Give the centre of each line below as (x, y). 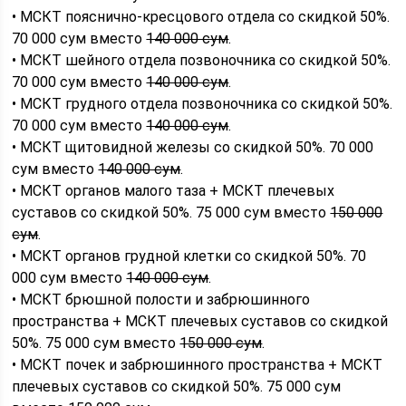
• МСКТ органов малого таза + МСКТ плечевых (174, 190)
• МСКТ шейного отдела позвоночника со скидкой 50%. (202, 60)
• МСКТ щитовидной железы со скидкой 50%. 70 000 (193, 147)
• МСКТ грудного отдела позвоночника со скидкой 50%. (203, 103)
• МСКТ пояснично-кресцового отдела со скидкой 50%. (201, 16)
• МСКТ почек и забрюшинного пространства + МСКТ (198, 364)
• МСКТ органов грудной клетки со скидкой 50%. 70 (189, 256)
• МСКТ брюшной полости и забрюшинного (161, 299)
